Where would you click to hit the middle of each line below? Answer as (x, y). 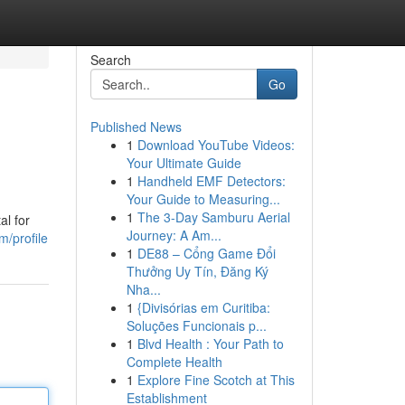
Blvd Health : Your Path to (210, 344)
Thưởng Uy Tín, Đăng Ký (197, 271)
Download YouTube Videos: (216, 145)
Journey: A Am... (174, 235)
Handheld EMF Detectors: (211, 181)
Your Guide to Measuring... (203, 199)
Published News (136, 127)
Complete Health (174, 362)
